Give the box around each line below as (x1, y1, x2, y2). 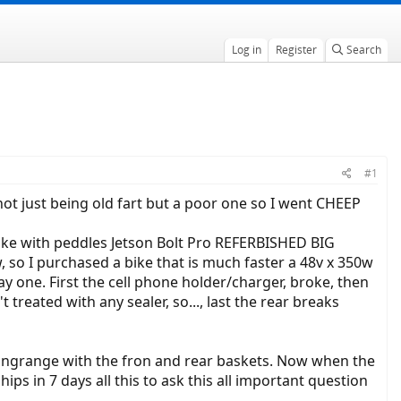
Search (346, 42, 381, 57)
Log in (231, 42, 261, 57)
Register (275, 42, 317, 57)
